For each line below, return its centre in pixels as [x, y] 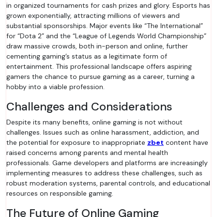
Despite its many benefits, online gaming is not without [94, 122]
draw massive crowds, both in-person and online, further [97, 46]
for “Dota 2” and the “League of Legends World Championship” [106, 36]
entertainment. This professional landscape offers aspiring [99, 66]
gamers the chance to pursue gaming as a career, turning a [101, 77]
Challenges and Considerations [89, 107]
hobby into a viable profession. [55, 87]
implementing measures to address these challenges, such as [104, 173]
